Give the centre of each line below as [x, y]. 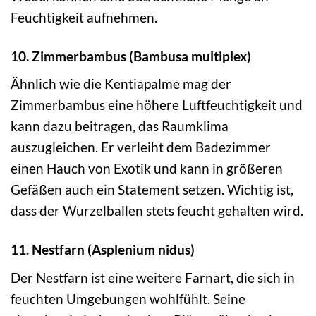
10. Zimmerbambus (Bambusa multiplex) [131, 56]
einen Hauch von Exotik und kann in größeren [147, 169]
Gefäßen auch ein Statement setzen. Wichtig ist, [152, 190]
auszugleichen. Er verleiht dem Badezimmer [141, 147]
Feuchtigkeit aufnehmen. [84, 17]
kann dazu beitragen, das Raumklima [120, 126]
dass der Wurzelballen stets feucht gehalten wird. [157, 211]
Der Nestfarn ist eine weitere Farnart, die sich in [153, 277]
